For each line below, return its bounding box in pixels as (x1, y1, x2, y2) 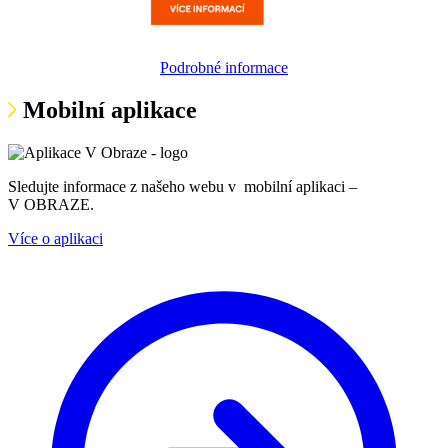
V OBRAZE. (8, 196, 94, 213)
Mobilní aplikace (23, 97, 197, 124)
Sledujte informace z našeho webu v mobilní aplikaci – (8, 178, 357, 195)
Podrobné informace (160, 59, 288, 77)
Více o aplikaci (8, 230, 103, 247)
